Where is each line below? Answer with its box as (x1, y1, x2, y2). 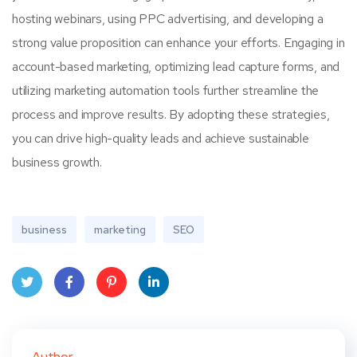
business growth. (12, 154, 102, 171)
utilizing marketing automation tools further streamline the (12, 82, 320, 99)
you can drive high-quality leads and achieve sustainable (12, 130, 309, 147)
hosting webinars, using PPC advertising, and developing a (12, 10, 324, 27)
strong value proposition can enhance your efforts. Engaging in (12, 34, 345, 51)
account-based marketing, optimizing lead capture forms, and (12, 58, 340, 75)
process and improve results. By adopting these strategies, (12, 106, 330, 123)
